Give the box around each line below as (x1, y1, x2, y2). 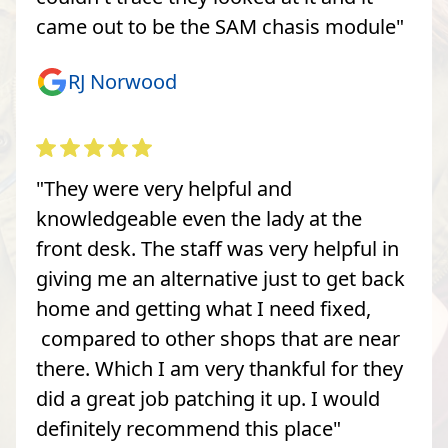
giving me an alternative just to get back (36, 264, 405, 292)
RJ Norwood (68, 67, 177, 95)
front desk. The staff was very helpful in (36, 234, 399, 262)
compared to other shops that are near (36, 324, 400, 352)
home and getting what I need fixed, (36, 294, 371, 322)
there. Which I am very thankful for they (36, 354, 403, 382)
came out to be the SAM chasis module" (36, 12, 404, 40)
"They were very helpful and (36, 174, 292, 202)
